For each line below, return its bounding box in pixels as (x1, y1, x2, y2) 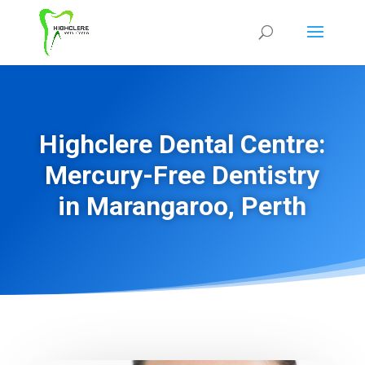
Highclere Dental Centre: (38, 129, 326, 160)
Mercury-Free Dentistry (45, 160, 320, 191)
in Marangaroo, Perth (58, 191, 307, 222)
